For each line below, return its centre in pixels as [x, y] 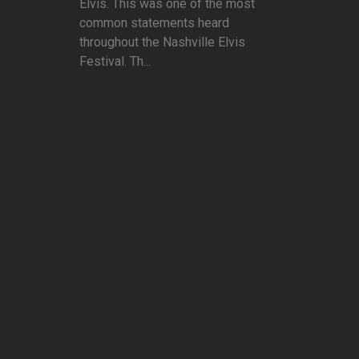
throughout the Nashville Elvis [162, 42]
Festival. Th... [115, 62]
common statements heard [154, 23]
